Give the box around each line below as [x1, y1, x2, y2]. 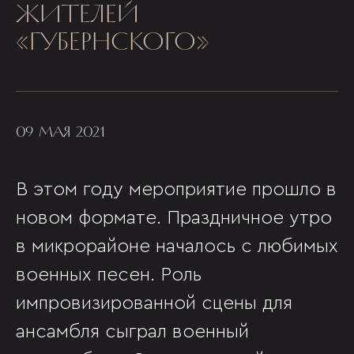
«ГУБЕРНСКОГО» [16, 24, 209, 58]
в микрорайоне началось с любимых [16, 237, 338, 256]
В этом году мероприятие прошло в [16, 180, 337, 199]
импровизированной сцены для [16, 294, 292, 313]
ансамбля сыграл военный [16, 322, 249, 341]
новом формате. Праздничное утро [16, 209, 332, 228]
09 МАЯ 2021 [16, 122, 104, 141]
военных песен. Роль [16, 265, 201, 284]
